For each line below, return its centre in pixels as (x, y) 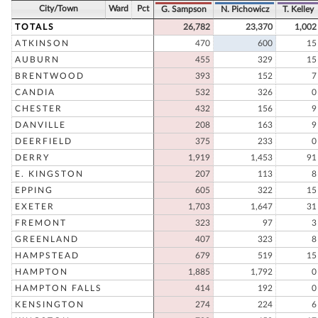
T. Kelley (298, 9)
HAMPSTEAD (47, 256)
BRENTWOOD (50, 76)
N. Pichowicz (245, 9)
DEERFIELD (44, 141)
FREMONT (41, 223)
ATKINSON (42, 43)
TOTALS (35, 27)
